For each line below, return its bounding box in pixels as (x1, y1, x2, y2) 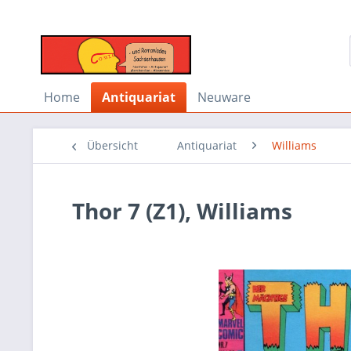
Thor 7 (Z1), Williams (72, 196, 292, 226)
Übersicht (87, 138, 138, 153)
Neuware (197, 89, 251, 106)
